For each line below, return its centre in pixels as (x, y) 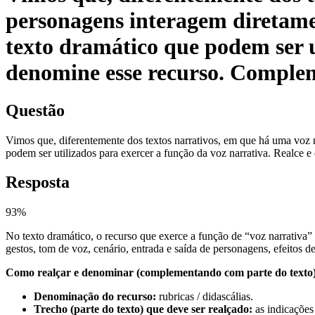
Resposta (38, 182)
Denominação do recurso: (95, 297)
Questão (35, 110)
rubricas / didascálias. (205, 297)
